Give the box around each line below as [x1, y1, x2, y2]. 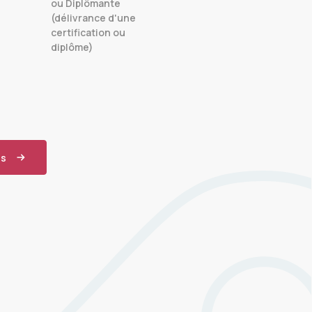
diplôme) [51, 40, 93, 54]
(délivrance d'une [51, 11, 136, 24]
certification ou [51, 26, 125, 39]
